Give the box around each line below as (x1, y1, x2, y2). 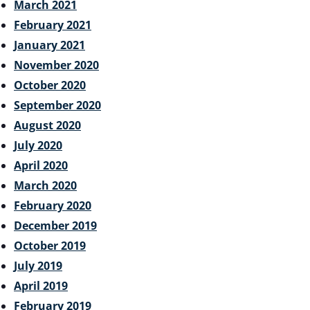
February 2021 (14, 17, 91, 33)
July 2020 (14, 137, 62, 153)
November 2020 (14, 57, 99, 73)
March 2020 (14, 177, 77, 193)
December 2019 (14, 217, 97, 233)
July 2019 (14, 257, 62, 273)
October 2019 (14, 237, 86, 253)
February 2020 (14, 197, 91, 213)
